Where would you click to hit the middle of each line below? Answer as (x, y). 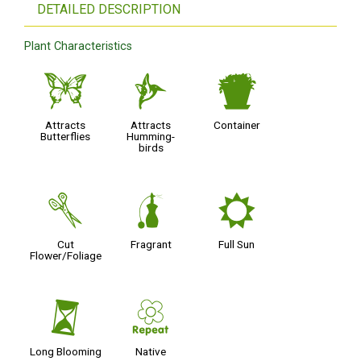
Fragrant (151, 244)
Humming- (151, 137)
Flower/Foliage (65, 255)
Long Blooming (65, 352)
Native (151, 352)
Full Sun (237, 244)
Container (237, 125)
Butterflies (66, 137)
